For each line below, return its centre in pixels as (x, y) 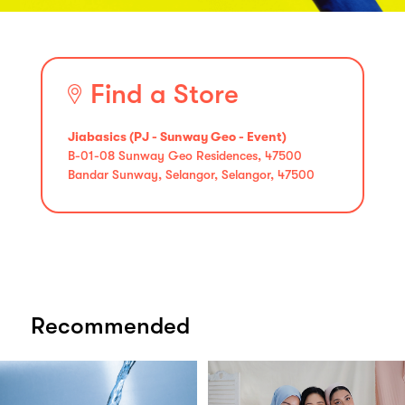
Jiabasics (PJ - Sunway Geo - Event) (177, 136)
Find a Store (165, 94)
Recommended (110, 325)
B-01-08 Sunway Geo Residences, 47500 (185, 155)
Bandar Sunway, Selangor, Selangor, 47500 (191, 174)
